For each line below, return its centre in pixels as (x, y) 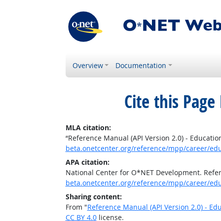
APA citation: (87, 162)
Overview (88, 65)
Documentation (141, 65)
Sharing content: (93, 197)
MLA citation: (88, 128)
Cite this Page (169, 102)
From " (76, 207)
